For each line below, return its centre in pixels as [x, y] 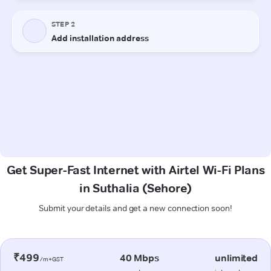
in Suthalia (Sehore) [135, 188]
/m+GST [51, 259]
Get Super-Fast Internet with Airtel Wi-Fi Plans [135, 170]
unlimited [236, 258]
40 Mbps [139, 258]
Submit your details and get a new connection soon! [135, 208]
